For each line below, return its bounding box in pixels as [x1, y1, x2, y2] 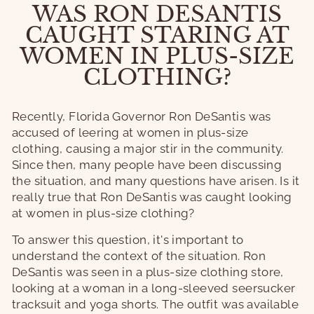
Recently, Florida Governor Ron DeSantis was [12, 109, 271, 123]
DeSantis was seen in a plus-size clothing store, [12, 265, 284, 279]
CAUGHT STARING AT [25, 22, 289, 48]
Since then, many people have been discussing [12, 158, 282, 172]
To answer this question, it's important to [12, 233, 244, 247]
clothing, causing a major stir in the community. [12, 142, 284, 156]
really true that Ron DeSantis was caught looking [12, 190, 292, 204]
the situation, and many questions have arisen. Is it [12, 174, 300, 188]
